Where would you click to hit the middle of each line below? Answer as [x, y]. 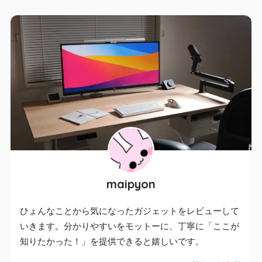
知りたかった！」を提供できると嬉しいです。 [112, 241]
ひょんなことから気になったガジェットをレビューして [129, 211]
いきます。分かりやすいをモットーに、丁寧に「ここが [129, 226]
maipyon [131, 184]
